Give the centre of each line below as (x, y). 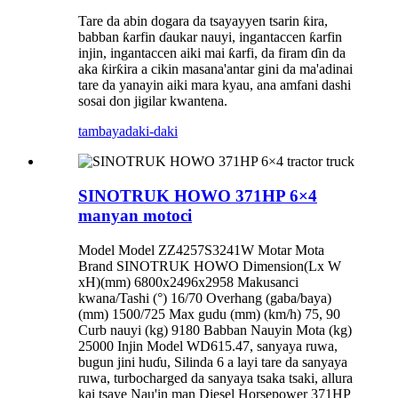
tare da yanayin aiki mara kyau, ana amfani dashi (215, 85)
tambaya (102, 131)
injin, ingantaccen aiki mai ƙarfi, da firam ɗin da (212, 53)
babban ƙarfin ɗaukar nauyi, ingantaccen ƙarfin (210, 37)
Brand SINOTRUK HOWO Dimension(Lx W (210, 266)
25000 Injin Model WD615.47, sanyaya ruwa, (208, 346)
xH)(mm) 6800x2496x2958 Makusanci (188, 282)
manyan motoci (135, 215)
